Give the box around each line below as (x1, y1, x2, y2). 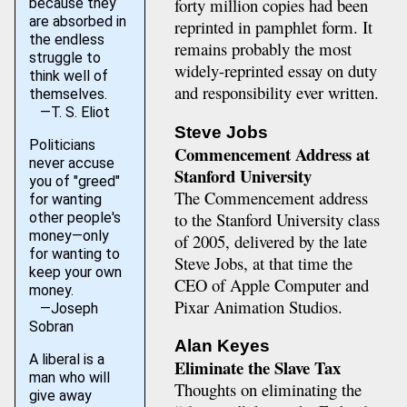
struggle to (28, 49, 101, 66)
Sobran (28, 318, 74, 335)
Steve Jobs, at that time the (174, 251, 352, 274)
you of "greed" (28, 173, 120, 190)
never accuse (28, 154, 114, 172)
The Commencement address (174, 185, 368, 209)
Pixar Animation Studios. (174, 294, 342, 318)
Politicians (28, 136, 95, 154)
